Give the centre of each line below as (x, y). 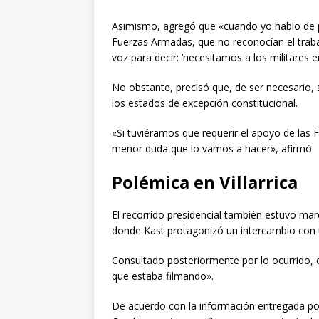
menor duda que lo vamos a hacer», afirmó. (213, 148)
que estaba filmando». (163, 276)
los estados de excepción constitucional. (205, 103)
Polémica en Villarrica (205, 182)
